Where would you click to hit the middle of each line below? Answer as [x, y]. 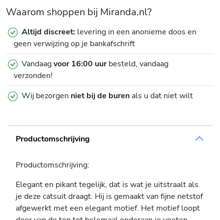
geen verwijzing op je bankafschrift [74, 44]
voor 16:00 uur [80, 64]
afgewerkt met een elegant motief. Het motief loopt [108, 208]
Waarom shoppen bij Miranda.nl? [79, 12]
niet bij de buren [100, 96]
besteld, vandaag [137, 64]
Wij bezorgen [46, 96]
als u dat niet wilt [161, 96]
